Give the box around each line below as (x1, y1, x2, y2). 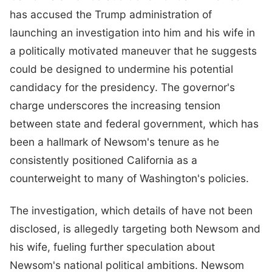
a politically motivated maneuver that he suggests (10, 44, 257, 57)
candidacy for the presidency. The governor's (10, 80, 235, 93)
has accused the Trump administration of (10, 7, 212, 21)
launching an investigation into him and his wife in (10, 25, 255, 39)
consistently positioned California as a (10, 153, 197, 166)
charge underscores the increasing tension (10, 98, 220, 112)
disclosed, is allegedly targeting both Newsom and (10, 222, 260, 236)
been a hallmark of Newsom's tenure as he (10, 135, 219, 148)
